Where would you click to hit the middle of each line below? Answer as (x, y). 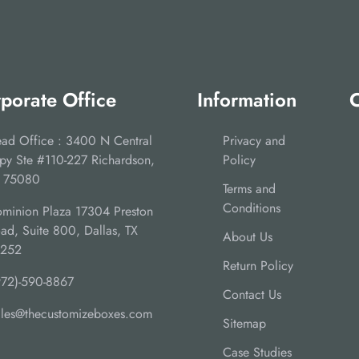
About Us (248, 236)
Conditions (252, 208)
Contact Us (252, 294)
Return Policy (258, 265)
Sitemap (244, 323)
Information (247, 99)
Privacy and (254, 140)
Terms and (249, 188)
